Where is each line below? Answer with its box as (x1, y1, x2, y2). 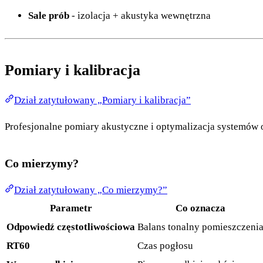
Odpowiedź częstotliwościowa (6, 221, 135, 233)
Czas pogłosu (137, 240, 193, 252)
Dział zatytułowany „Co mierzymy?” (14, 184, 167, 196)
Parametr (49, 203, 92, 214)
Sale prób (28, 10, 69, 22)
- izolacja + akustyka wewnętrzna (69, 10, 211, 22)
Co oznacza (176, 203, 225, 214)
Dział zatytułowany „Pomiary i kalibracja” (14, 95, 191, 106)
